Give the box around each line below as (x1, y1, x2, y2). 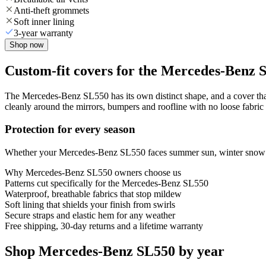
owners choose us (112, 167, 181, 178)
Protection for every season (5, 123, 135, 136)
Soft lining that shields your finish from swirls (5, 199, 175, 210)
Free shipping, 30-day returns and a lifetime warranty (5, 221, 203, 232)
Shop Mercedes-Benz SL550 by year (5, 243, 224, 259)
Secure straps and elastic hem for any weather (5, 210, 175, 221)
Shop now (9, 40, 43, 49)
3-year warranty (14, 27, 73, 38)
